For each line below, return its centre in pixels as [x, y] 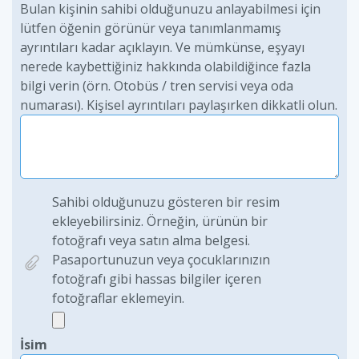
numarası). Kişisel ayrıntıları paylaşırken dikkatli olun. [179, 105]
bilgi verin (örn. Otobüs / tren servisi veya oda [157, 86]
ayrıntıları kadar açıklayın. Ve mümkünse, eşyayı [162, 47]
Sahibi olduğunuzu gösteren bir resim [166, 202]
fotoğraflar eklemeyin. [118, 298]
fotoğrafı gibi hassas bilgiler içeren [157, 279]
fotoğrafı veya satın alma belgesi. [151, 240]
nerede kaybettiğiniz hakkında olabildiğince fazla [165, 67]
